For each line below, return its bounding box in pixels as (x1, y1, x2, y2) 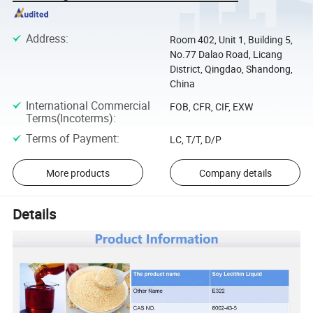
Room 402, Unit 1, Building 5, (169, 33, 293, 47)
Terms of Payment (25, 130, 117, 146)
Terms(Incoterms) (25, 110, 113, 126)
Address (25, 31, 66, 47)
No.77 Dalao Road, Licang (169, 48, 282, 61)
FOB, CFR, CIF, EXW (169, 99, 253, 113)
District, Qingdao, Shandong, (169, 62, 293, 76)
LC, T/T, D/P (169, 132, 221, 146)
